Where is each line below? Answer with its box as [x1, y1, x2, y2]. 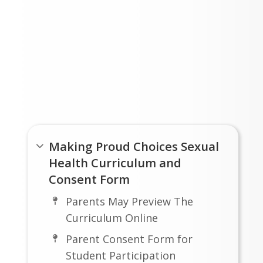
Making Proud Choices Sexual [49, 137, 220, 154]
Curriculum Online [65, 210, 158, 225]
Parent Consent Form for [65, 232, 193, 247]
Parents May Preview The [65, 194, 193, 208]
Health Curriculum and [49, 154, 182, 171]
